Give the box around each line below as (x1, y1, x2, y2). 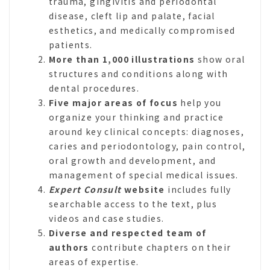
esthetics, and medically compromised (49, 24, 236, 36)
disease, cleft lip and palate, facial (49, 10, 215, 22)
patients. (49, 39, 93, 51)
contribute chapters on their (89, 241, 231, 253)
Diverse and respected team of (49, 227, 207, 239)
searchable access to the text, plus (49, 198, 217, 210)
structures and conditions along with (49, 67, 228, 80)
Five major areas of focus (49, 96, 178, 108)
